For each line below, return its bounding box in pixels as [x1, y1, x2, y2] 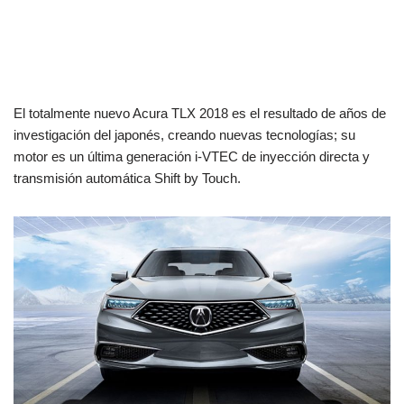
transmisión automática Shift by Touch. [14, 170, 241, 186]
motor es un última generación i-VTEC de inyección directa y [14, 148, 370, 164]
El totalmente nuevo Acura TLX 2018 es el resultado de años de [14, 105, 386, 121]
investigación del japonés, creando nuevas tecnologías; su [14, 126, 355, 142]
